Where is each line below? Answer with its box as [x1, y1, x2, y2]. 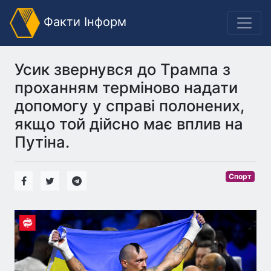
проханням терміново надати [15, 78, 238, 97]
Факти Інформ [40, 15, 126, 30]
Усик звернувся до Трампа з [15, 60, 230, 79]
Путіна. [15, 132, 70, 151]
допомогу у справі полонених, [15, 96, 244, 115]
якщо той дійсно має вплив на [15, 114, 243, 133]
